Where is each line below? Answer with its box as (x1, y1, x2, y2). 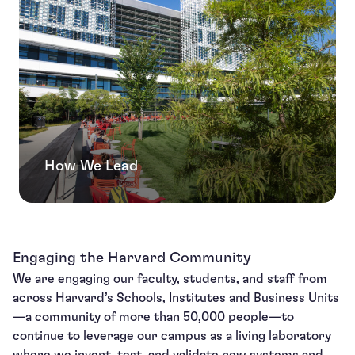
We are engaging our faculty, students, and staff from (13, 273, 327, 286)
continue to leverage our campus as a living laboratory (13, 330, 331, 343)
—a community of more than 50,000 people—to (13, 311, 294, 324)
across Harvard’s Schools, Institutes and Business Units (13, 292, 339, 305)
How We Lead (44, 158, 138, 174)
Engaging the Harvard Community (13, 250, 251, 266)
